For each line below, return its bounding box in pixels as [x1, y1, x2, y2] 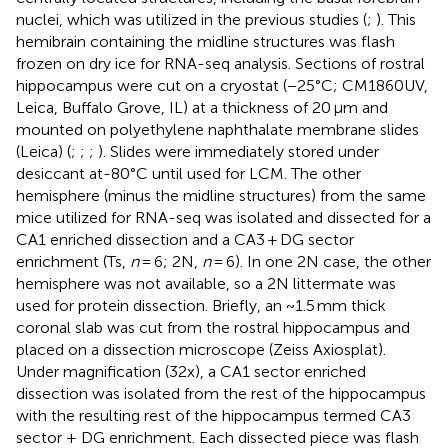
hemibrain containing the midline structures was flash [16, 31, 395, 51]
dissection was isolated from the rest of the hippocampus [16, 383, 426, 403]
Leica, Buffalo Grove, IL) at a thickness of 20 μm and [16, 97, 388, 117]
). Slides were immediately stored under [98, 141, 379, 161]
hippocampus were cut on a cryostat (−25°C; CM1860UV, [16, 75, 428, 95]
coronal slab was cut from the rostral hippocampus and [16, 317, 410, 337]
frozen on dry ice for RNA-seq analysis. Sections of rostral [16, 53, 425, 73]
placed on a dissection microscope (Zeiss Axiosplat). [16, 339, 386, 359]
